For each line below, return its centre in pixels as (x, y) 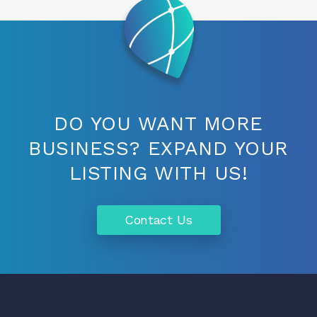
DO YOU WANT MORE (158, 124)
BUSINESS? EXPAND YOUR (158, 149)
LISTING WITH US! (158, 173)
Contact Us (158, 220)
